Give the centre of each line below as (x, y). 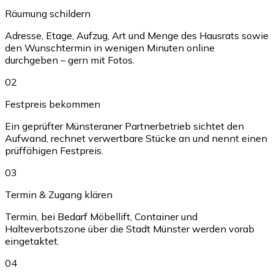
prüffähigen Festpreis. (54, 151)
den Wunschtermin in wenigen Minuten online (110, 48)
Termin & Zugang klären (59, 195)
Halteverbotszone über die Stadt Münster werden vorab (130, 229)
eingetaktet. (32, 241)
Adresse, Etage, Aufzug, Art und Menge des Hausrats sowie (137, 36)
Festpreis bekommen (53, 104)
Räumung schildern (48, 14)
